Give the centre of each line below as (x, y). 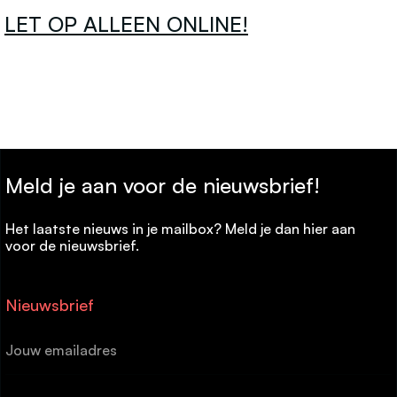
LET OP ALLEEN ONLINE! (126, 24)
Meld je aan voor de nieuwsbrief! (163, 185)
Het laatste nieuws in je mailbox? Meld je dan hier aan (180, 229)
